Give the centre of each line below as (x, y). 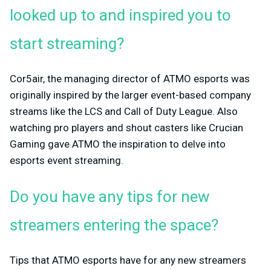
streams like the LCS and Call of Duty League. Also (124, 111)
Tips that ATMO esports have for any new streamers (128, 260)
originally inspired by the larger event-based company (130, 95)
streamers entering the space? (114, 225)
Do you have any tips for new (110, 197)
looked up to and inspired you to (120, 15)
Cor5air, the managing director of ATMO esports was (130, 78)
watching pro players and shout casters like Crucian (126, 127)
